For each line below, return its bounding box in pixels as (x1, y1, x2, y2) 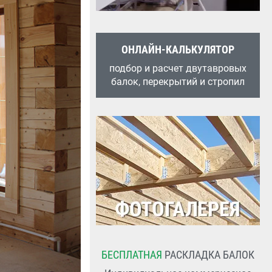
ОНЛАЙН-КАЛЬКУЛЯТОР (121, 43, 234, 56)
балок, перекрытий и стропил (111, 76, 245, 87)
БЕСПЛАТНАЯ (101, 248, 162, 261)
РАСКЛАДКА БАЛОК (162, 248, 254, 261)
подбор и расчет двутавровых (109, 63, 246, 74)
